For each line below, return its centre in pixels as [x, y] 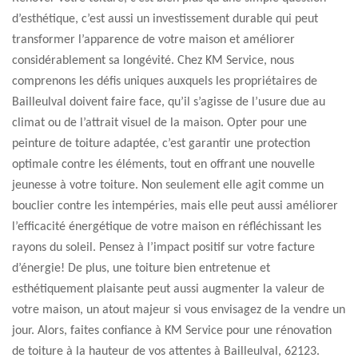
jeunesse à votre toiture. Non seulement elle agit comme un [168, 185]
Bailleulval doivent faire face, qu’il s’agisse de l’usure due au [169, 102]
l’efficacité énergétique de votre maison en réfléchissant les [167, 227]
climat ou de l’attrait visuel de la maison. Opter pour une [159, 123]
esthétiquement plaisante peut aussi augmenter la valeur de [168, 289]
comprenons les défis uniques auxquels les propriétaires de [165, 82]
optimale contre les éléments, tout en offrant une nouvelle [163, 165]
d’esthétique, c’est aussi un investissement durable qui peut [165, 19]
